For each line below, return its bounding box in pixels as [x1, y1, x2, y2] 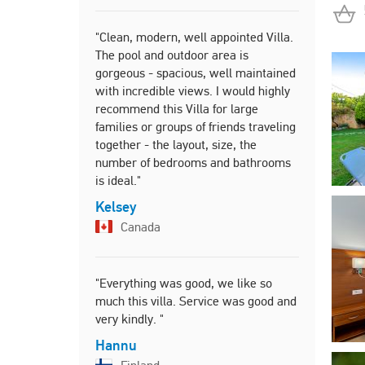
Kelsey [95, 197, 136, 216]
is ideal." [95, 173, 141, 188]
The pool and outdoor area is [95, 47, 248, 63]
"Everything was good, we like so [95, 275, 272, 291]
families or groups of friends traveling [95, 119, 296, 134]
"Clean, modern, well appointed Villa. [95, 29, 293, 45]
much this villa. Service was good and [95, 293, 297, 309]
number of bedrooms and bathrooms [95, 155, 291, 170]
